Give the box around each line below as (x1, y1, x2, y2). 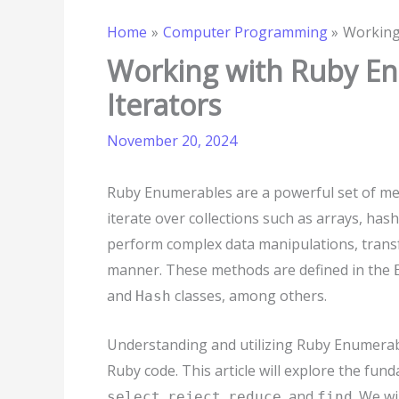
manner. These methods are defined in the (107, 260, 394, 280)
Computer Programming (162, 22, 328, 42)
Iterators (107, 85, 221, 124)
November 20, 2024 (107, 131, 237, 151)
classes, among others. (171, 286, 327, 305)
